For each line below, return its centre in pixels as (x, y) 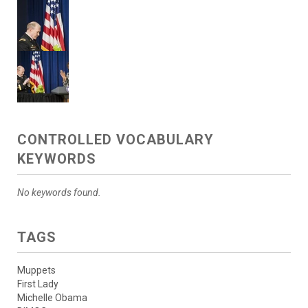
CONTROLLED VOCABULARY (115, 140)
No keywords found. (59, 193)
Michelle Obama (52, 298)
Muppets (36, 271)
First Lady (38, 284)
